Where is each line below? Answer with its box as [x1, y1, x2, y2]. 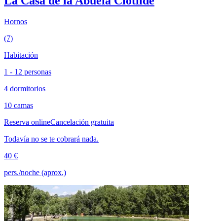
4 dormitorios [4, 84, 45, 93]
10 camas [4, 101, 33, 110]
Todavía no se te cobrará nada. [4, 134, 99, 143]
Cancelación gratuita [50, 117, 114, 126]
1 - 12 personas [4, 67, 51, 76]
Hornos [4, 17, 27, 26]
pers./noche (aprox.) [4, 168, 66, 177]
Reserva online [4, 117, 50, 126]
